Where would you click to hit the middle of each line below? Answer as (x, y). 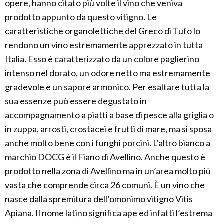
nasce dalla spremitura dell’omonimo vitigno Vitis (99, 199)
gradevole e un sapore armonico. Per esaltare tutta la (107, 87)
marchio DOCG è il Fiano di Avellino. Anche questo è (105, 157)
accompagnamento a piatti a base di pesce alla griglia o (109, 115)
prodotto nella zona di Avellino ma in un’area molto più (108, 171)
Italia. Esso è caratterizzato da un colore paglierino (102, 59)
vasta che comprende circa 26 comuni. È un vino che (105, 185)
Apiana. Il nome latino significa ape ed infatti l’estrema (109, 213)
